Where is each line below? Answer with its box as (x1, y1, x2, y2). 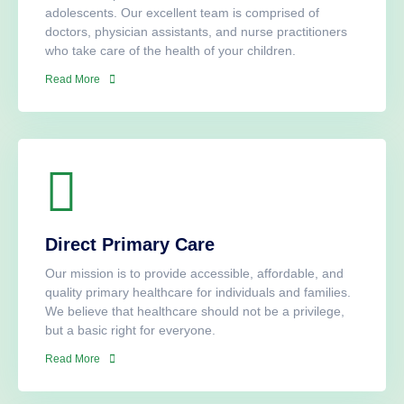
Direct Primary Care (45, 234, 215, 255)
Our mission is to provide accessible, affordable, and (45, 266, 344, 281)
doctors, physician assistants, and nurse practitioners (45, 24, 347, 40)
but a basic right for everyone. (45, 323, 216, 338)
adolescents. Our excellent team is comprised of (45, 5, 319, 21)
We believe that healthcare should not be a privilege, (45, 304, 344, 319)
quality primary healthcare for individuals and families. (45, 285, 351, 300)
